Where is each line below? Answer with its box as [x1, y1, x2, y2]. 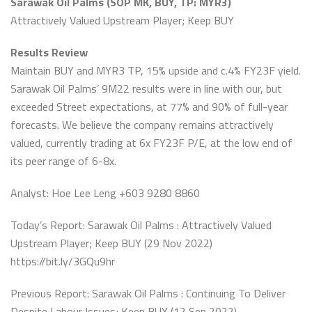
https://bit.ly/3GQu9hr [10, 253, 115, 270]
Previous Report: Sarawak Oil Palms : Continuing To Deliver [10, 285, 286, 302]
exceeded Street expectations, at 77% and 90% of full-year [10, 98, 288, 115]
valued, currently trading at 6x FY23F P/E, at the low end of [10, 134, 292, 151]
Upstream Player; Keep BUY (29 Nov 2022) [10, 235, 212, 251]
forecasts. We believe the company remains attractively [10, 116, 274, 133]
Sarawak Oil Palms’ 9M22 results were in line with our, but [10, 80, 282, 97]
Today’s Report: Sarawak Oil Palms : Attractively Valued [10, 217, 272, 233]
